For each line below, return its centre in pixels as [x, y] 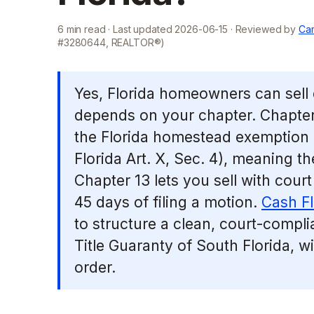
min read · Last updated [119, 29]
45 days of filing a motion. [168, 202]
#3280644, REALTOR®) [111, 42]
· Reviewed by [262, 29]
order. [95, 267]
